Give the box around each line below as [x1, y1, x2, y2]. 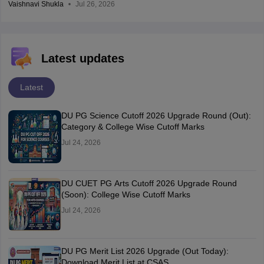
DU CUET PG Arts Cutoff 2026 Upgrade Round [61, 179, 237, 188]
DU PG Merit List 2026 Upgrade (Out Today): [61, 246, 229, 256]
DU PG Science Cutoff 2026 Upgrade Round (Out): [61, 111, 251, 120]
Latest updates [41, 52, 124, 65]
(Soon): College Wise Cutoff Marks [61, 190, 190, 199]
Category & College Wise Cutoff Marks [61, 122, 204, 131]
